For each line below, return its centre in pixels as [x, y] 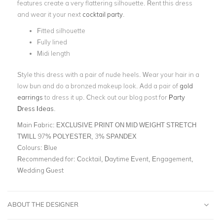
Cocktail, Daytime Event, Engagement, [135, 159]
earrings [30, 97]
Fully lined [53, 42]
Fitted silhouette [62, 31]
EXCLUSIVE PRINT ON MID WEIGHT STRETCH [126, 125]
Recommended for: [47, 159]
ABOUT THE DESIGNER [43, 204]
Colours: [31, 147]
